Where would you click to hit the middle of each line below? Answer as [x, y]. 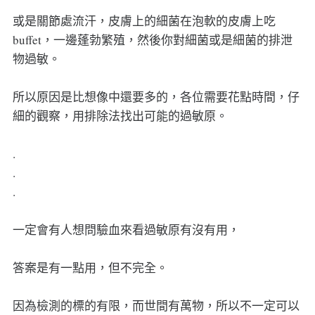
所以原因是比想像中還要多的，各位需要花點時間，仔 [156, 96]
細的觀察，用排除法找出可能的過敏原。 [120, 115]
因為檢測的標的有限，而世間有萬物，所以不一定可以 [156, 305]
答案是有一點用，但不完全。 [90, 267]
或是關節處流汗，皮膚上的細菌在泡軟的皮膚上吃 [144, 20]
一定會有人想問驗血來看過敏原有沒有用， [126, 229]
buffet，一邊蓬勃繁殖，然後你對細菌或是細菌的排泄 [152, 39]
